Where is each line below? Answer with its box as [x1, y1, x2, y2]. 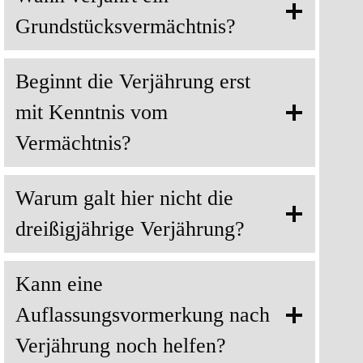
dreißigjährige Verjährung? [15, 217, 245, 241]
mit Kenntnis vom [15, 100, 168, 125]
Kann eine [15, 272, 103, 297]
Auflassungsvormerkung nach [15, 303, 270, 327]
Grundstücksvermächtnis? [15, 15, 236, 39]
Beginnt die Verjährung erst [15, 70, 250, 94]
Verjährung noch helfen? [15, 334, 226, 358]
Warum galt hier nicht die [15, 186, 233, 211]
